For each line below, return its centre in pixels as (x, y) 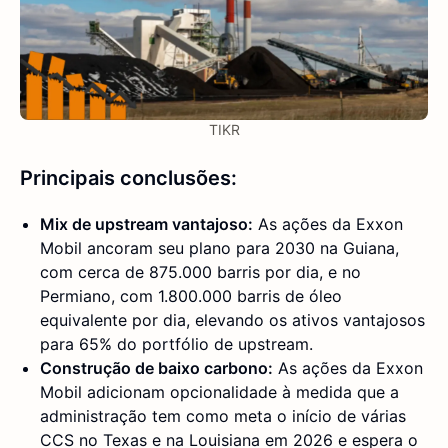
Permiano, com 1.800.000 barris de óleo (191, 296)
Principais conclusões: (128, 178)
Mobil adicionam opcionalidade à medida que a (219, 392)
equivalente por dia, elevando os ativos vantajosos (232, 320)
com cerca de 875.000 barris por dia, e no (200, 272)
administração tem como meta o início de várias (223, 416)
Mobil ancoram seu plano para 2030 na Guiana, (219, 248)
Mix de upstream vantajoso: (146, 224)
